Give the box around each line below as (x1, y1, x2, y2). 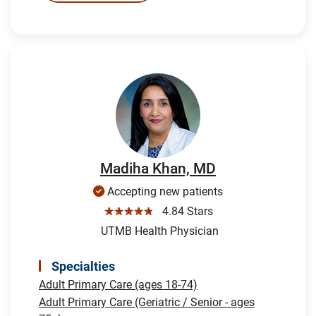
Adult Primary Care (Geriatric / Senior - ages (39, 295, 255, 309)
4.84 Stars (156, 204, 213, 218)
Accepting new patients (104, 184, 223, 198)
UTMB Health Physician (97, 224, 219, 238)
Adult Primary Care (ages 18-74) (39, 277, 197, 291)
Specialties (51, 258, 115, 274)
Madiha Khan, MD (100, 159, 216, 177)
